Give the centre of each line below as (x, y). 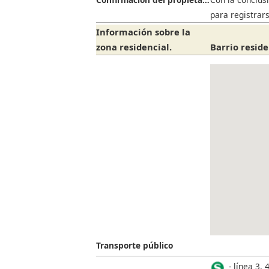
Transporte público (134, 245)
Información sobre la (143, 32)
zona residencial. (134, 47)
